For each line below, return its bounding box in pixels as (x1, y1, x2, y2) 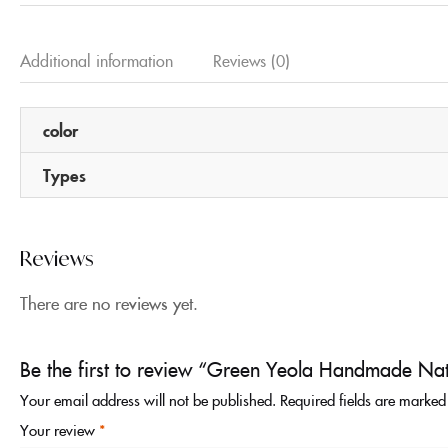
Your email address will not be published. (20, 388, 276, 410)
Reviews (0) (213, 49, 290, 71)
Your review (20, 418, 99, 440)
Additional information (20, 49, 173, 71)
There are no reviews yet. (20, 290, 198, 315)
